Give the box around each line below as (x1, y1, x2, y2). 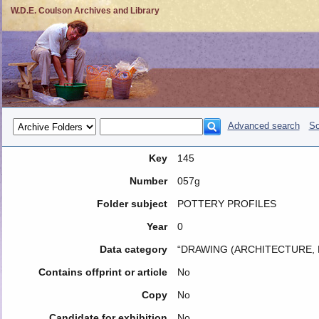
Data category (99, 244, 167, 255)
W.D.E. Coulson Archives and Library (10, 6, 159, 16)
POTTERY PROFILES (177, 198, 276, 209)
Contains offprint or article (38, 266, 167, 278)
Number (129, 175, 167, 187)
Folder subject (96, 198, 167, 209)
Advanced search (227, 120, 300, 132)
